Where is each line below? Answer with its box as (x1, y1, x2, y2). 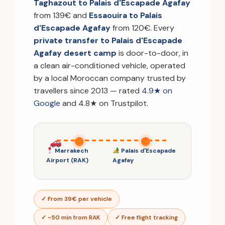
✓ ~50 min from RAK (41, 213, 100, 222)
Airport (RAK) (46, 156, 88, 165)
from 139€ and (34, 10, 89, 21)
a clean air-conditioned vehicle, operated (34, 60, 185, 71)
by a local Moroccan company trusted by (34, 73, 186, 84)
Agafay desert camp (34, 48, 117, 59)
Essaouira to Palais (89, 10, 162, 21)
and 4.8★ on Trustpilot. (60, 98, 148, 109)
